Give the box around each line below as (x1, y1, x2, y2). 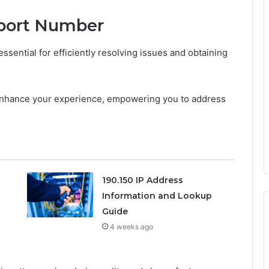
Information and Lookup (101, 190, 212, 201)
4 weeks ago (109, 222, 153, 231)
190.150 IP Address (101, 174, 183, 186)
